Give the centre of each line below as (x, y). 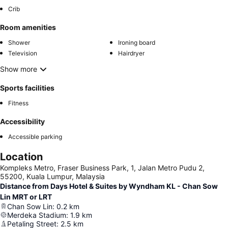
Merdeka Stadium (37, 215)
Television (23, 53)
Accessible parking (35, 136)
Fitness (18, 103)
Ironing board (137, 42)
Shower (19, 42)
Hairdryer (131, 53)
